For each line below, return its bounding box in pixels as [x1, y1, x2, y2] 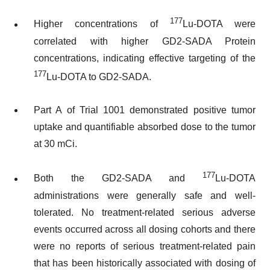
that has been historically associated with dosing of [34, 257, 256, 268]
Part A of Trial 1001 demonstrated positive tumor [34, 104, 256, 115]
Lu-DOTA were [182, 19, 256, 30]
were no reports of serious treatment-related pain [34, 240, 256, 251]
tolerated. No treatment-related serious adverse [34, 207, 256, 218]
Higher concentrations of [34, 19, 170, 30]
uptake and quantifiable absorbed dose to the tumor [34, 121, 256, 132]
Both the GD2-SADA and [34, 173, 202, 184]
